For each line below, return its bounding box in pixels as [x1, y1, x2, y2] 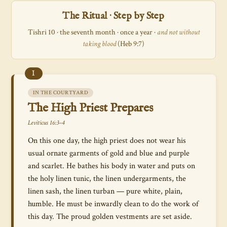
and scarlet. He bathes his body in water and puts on [28, 161, 195, 171]
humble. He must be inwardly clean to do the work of [28, 199, 199, 209]
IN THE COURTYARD [33, 89, 88, 96]
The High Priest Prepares [28, 100, 153, 116]
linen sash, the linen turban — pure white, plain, [28, 186, 182, 196]
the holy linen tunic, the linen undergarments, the [28, 173, 186, 183]
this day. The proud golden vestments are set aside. [28, 211, 192, 221]
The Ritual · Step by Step [62, 10, 165, 22]
